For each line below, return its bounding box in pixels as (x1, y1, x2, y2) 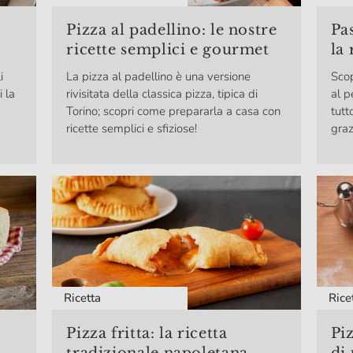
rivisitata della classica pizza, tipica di (66, 86, 258, 102)
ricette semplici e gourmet (66, 41, 269, 59)
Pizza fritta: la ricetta (66, 325, 228, 343)
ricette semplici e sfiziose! (66, 121, 198, 137)
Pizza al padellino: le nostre (66, 21, 277, 39)
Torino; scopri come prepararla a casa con (66, 103, 281, 120)
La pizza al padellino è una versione (66, 69, 251, 85)
